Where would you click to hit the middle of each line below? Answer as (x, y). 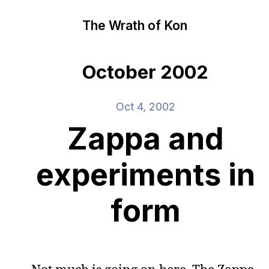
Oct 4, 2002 (145, 107)
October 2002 (145, 72)
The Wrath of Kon (134, 25)
